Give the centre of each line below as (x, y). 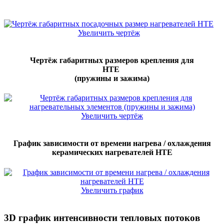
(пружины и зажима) (112, 78)
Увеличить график (112, 190)
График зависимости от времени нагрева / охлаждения (112, 143)
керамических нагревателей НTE (112, 152)
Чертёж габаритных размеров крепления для (112, 60)
